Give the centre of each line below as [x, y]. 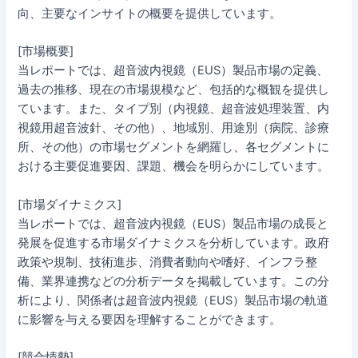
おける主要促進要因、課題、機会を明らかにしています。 [174, 167]
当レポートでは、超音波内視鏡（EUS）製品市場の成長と [173, 223]
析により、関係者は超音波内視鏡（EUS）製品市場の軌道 [173, 300]
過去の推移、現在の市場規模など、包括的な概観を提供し [174, 90]
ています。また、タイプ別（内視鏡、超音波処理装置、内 [174, 109]
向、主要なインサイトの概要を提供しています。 [150, 14]
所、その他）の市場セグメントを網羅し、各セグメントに [174, 147]
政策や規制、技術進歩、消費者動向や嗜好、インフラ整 [168, 262]
